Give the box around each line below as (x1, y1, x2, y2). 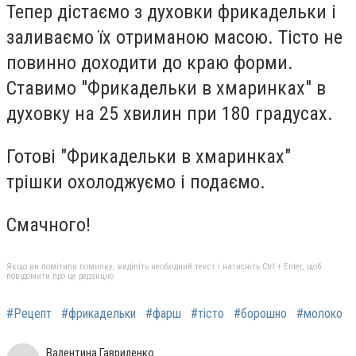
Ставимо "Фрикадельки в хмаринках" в (6, 77, 326, 100)
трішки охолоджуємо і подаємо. (6, 170, 265, 193)
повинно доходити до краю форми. (6, 52, 293, 75)
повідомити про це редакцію (6, 271, 114, 282)
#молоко (296, 306, 342, 322)
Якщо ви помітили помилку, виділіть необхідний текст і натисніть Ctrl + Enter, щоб (6, 261, 321, 273)
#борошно (234, 306, 287, 322)
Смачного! (6, 213, 91, 236)
